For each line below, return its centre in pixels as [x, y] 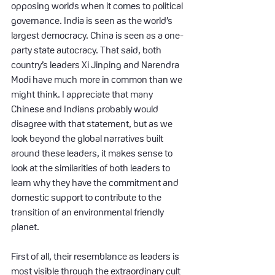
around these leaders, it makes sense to [93, 153]
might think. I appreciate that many [83, 94]
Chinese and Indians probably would [86, 109]
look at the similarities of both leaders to [91, 168]
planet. [25, 227]
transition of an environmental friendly [88, 212]
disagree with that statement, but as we [93, 123]
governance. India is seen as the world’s [93, 20]
